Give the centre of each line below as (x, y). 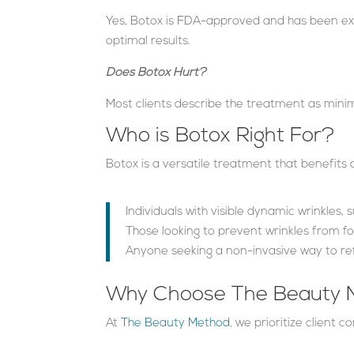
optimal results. (149, 41)
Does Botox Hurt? (156, 73)
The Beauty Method (176, 323)
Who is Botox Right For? (221, 136)
